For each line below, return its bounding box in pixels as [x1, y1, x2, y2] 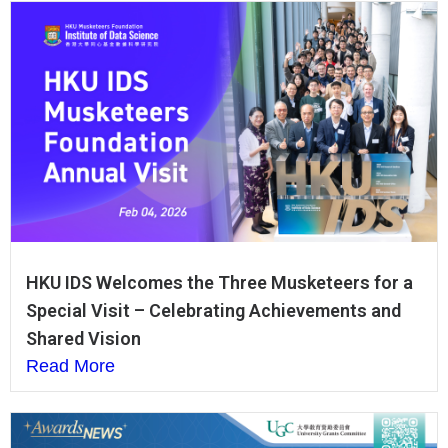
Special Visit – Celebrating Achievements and [26, 299, 401, 321]
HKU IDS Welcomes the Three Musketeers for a [26, 271, 413, 293]
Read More [26, 355, 115, 376]
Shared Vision [26, 327, 141, 349]
